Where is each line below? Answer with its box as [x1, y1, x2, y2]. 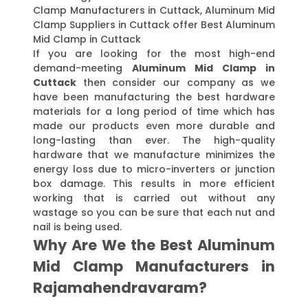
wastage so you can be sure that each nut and [33, 206, 275, 220]
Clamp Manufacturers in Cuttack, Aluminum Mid [33, 3, 275, 18]
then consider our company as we [76, 76, 275, 90]
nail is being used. [33, 220, 122, 234]
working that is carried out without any [33, 191, 275, 206]
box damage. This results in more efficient [33, 177, 275, 191]
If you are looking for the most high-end [33, 47, 275, 61]
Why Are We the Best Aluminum [33, 235, 275, 256]
